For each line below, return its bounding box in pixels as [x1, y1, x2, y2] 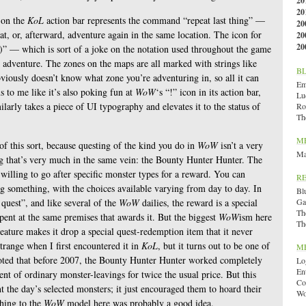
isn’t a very [218, 139, 263, 152]
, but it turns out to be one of [158, 239, 270, 252]
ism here [239, 210, 272, 223]
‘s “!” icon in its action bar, [156, 85, 261, 98]
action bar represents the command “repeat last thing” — [44, 14, 265, 27]
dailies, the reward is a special [139, 196, 258, 209]
